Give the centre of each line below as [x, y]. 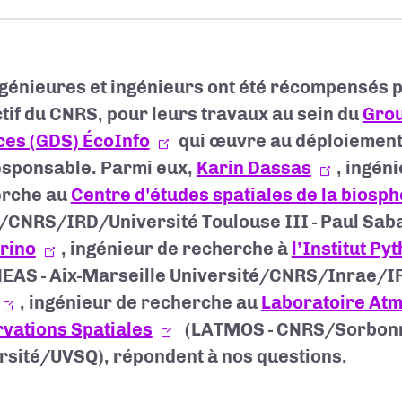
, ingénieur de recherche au [140, 302]
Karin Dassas [253, 168]
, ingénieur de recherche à [176, 249]
